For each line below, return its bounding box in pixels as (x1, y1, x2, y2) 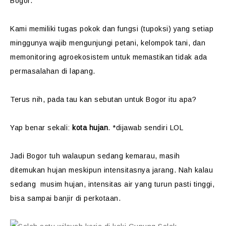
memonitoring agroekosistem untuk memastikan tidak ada (10, 53, 207, 61)
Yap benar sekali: (10, 124, 72, 132)
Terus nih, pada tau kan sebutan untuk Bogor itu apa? (10, 95, 196, 103)
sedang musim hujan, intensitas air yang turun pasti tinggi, (10, 180, 214, 188)
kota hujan (72, 124, 108, 132)
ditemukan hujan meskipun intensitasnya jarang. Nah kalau (10, 166, 213, 174)
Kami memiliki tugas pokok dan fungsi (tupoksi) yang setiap (10, 25, 213, 33)
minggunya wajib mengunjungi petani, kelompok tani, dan (10, 39, 205, 47)
